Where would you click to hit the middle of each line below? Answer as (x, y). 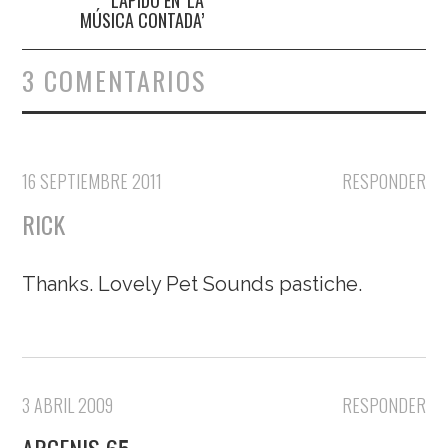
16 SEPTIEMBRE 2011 (92, 180)
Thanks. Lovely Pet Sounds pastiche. (192, 283)
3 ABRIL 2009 (68, 404)
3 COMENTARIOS (114, 80)
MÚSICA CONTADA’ (141, 19)
